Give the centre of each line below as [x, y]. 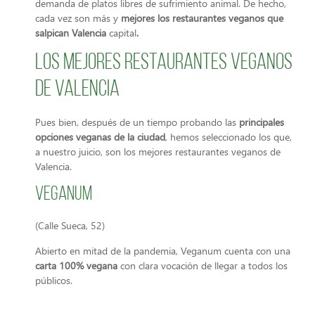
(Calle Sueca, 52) [70, 226]
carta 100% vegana [76, 265]
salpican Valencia [72, 32]
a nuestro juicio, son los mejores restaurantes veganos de [158, 151]
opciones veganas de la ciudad [100, 136]
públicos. [54, 280]
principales [262, 122]
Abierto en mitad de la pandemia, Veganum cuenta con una [163, 250]
